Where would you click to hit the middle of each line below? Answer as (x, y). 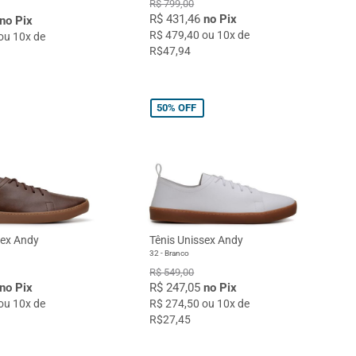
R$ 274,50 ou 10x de (200, 304)
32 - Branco (170, 253)
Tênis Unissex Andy (197, 240)
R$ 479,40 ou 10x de (200, 35)
